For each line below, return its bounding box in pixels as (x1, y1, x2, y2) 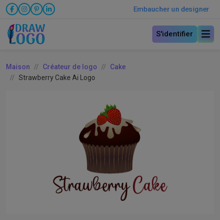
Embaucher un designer (134, 5, 209, 13)
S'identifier (156, 29, 193, 38)
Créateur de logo (43, 62, 97, 71)
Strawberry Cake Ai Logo (19, 73, 95, 82)
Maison (6, 62, 30, 71)
